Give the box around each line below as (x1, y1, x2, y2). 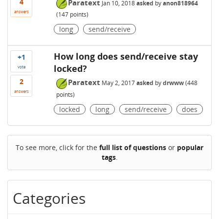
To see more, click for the (16, 143, 99, 153)
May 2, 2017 (101, 79, 135, 88)
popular (177, 143, 203, 153)
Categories (13, 188, 86, 209)
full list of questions (99, 143, 166, 153)
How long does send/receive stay (53, 50, 198, 63)
